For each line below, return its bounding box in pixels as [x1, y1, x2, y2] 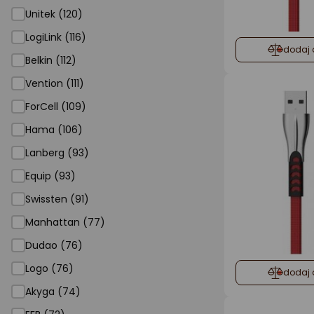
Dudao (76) [25, 238, 83, 252]
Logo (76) [25, 261, 74, 275]
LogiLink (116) [25, 30, 86, 44]
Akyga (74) [25, 285, 81, 299]
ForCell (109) [25, 100, 86, 114]
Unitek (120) [25, 7, 83, 21]
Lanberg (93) [25, 146, 89, 160]
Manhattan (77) [25, 215, 105, 229]
